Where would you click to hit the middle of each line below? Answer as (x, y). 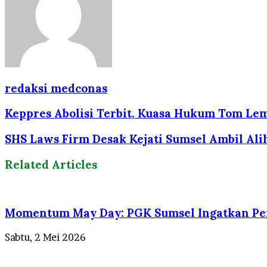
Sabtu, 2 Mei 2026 (45, 237)
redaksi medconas (56, 88)
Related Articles (51, 164)
